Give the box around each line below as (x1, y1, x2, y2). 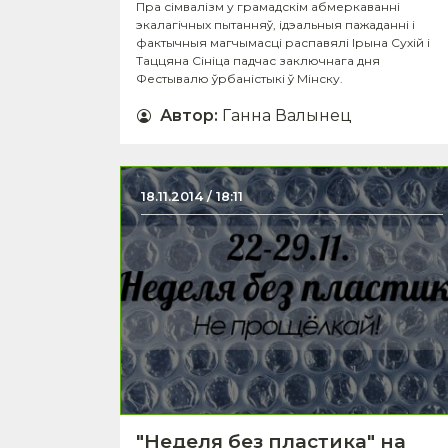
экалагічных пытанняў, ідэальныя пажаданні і (136, 16, 415, 32)
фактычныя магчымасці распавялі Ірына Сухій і (136, 34, 430, 50)
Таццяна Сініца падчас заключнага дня (136, 52, 380, 68)
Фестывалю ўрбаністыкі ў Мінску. (136, 70, 343, 86)
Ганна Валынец (222, 105, 352, 125)
